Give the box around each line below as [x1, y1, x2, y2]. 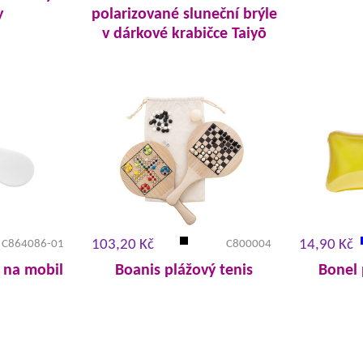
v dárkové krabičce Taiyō [101, 26, 267, 42]
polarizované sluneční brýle [91, 6, 277, 23]
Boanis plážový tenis [115, 263, 253, 279]
